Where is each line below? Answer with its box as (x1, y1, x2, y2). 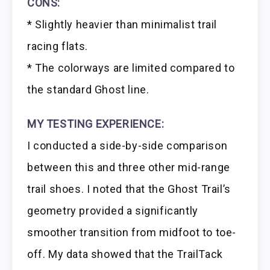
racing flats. (27, 40, 88, 53)
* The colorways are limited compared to (27, 61, 235, 75)
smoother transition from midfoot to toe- (27, 226, 237, 239)
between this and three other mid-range (27, 161, 230, 174)
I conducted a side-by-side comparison (27, 139, 228, 152)
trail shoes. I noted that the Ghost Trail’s (27, 183, 231, 196)
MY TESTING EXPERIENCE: (27, 118, 165, 131)
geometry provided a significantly (27, 204, 198, 218)
